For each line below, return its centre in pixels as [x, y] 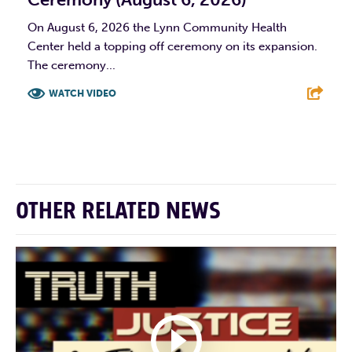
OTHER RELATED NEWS [118, 212]
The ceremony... [71, 66]
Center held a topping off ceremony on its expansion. [172, 47]
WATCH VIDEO [82, 94]
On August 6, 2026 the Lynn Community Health [157, 28]
